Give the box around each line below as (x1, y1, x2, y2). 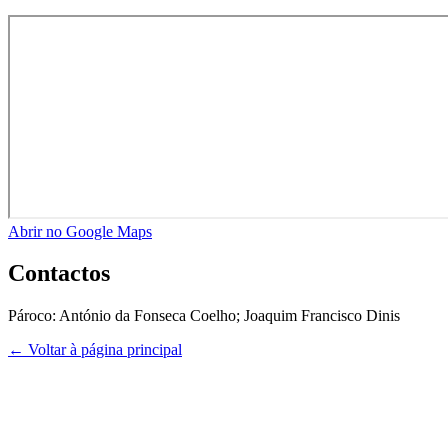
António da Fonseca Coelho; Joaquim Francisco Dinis (59, 307, 400, 325)
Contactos (8, 260, 110, 287)
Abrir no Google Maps (8, 222, 152, 240)
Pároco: (8, 307, 59, 325)
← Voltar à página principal (8, 341, 182, 359)
